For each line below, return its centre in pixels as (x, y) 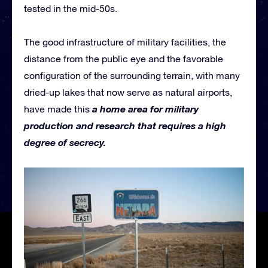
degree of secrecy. (65, 142)
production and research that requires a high (125, 126)
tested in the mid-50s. (71, 9)
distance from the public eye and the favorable (124, 59)
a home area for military (144, 109)
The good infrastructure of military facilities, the (125, 42)
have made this (57, 109)
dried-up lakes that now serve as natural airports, (128, 92)
